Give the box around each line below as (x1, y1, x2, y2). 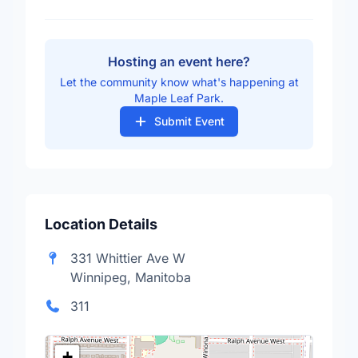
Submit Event (153, 114, 225, 128)
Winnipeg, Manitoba (70, 269, 191, 285)
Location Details (45, 216, 157, 233)
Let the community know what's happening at (59, 75, 299, 89)
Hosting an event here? (108, 54, 250, 70)
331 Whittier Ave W (70, 250, 185, 266)
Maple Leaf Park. (134, 91, 224, 105)
